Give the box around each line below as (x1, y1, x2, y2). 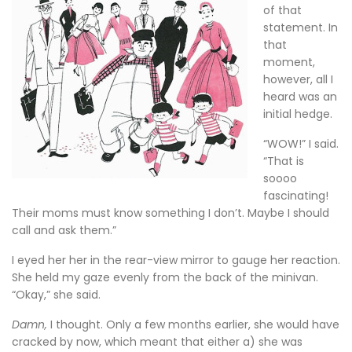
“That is (263, 153, 304, 169)
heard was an (263, 89, 337, 104)
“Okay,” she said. (12, 287, 101, 302)
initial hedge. (263, 106, 332, 122)
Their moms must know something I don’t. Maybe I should (12, 205, 329, 221)
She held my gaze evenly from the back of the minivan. (12, 269, 318, 285)
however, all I (263, 71, 333, 87)
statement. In (263, 20, 338, 35)
